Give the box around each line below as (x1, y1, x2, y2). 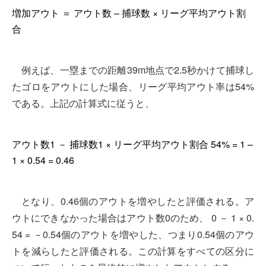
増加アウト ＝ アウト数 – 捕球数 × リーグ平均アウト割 (12, 6, 246, 20)
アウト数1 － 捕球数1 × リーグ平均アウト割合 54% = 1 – (12, 137, 253, 151)
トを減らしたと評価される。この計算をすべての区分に (12, 243, 254, 258)
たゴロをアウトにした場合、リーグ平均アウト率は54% (12, 79, 254, 93)
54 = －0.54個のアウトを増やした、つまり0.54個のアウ (12, 227, 254, 241)
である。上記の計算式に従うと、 (12, 96, 154, 110)
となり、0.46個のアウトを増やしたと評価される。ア (21, 194, 254, 208)
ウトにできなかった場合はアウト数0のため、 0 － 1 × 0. (12, 210, 254, 224)
